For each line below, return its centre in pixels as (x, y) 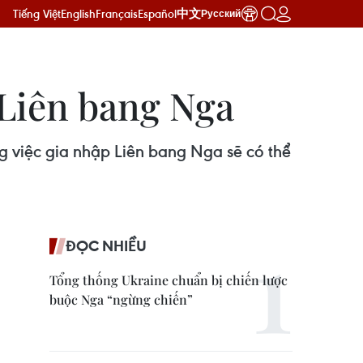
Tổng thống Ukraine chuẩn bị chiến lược (169, 280)
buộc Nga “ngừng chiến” (121, 299)
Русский (221, 14)
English (78, 13)
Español (157, 13)
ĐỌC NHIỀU (106, 246)
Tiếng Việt (37, 13)
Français (117, 13)
